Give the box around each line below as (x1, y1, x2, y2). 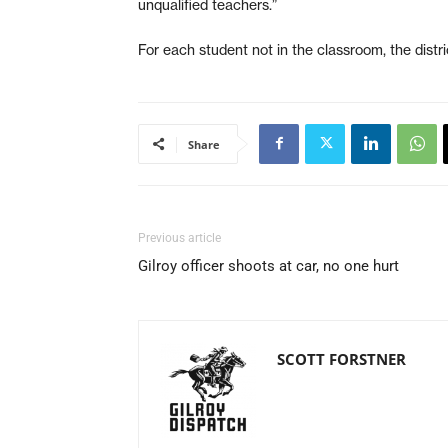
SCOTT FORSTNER (277, 348, 406, 369)
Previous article (138, 230, 221, 245)
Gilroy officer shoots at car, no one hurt (138, 256, 399, 275)
